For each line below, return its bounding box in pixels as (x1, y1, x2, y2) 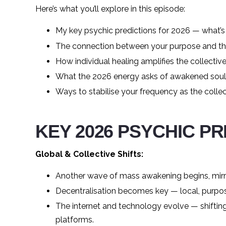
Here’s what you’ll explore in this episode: (35, 4, 185, 14)
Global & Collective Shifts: (35, 149, 143, 159)
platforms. (55, 215, 94, 225)
